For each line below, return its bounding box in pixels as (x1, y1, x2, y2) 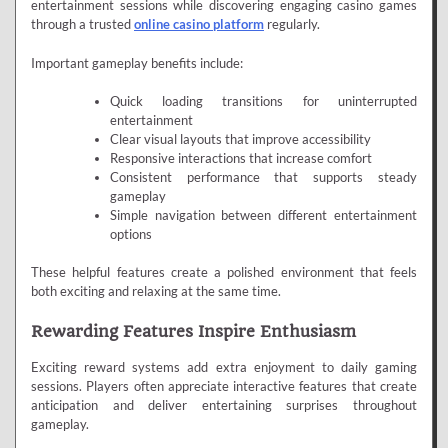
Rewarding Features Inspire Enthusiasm (31, 321, 356, 341)
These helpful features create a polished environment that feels (31, 264, 417, 281)
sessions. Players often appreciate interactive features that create (31, 377, 417, 394)
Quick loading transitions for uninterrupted (109, 92, 417, 109)
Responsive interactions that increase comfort (109, 149, 372, 166)
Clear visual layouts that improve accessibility (109, 130, 371, 147)
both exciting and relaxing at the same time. (31, 283, 281, 300)
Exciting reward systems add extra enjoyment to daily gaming (31, 358, 417, 375)
